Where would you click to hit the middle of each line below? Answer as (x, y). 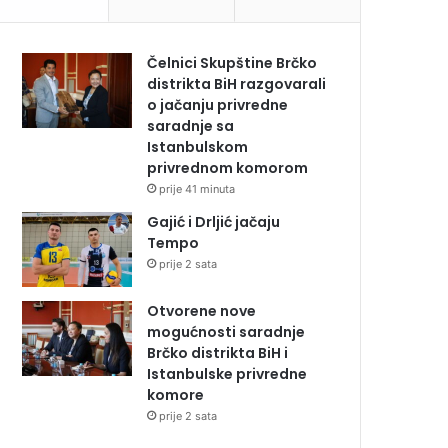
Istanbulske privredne (227, 374)
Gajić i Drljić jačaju (214, 222)
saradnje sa (191, 126)
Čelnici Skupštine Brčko (232, 63)
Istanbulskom (198, 147)
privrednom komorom (228, 168)
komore (176, 395)
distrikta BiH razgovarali (237, 84)
